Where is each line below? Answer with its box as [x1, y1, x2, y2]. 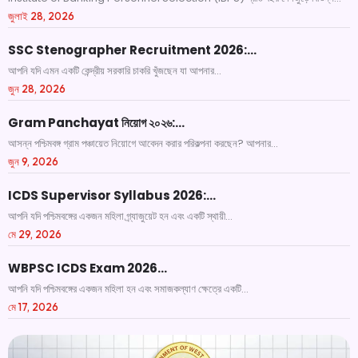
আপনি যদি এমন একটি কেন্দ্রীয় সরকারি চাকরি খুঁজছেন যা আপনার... [8, 63, 221, 78]
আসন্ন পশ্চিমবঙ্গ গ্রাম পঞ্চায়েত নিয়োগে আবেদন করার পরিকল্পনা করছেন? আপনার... [8, 136, 278, 151]
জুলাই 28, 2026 [8, 10, 74, 22]
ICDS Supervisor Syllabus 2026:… [8, 187, 216, 204]
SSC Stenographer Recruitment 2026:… [8, 42, 257, 58]
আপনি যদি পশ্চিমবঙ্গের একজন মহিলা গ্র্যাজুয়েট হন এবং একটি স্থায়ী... [8, 209, 233, 224]
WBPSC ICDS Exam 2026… [8, 260, 167, 276]
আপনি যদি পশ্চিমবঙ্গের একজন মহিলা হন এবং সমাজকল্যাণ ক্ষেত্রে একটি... [8, 281, 249, 296]
